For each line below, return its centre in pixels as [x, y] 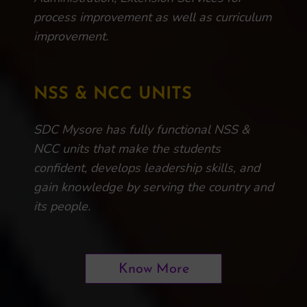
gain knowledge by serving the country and [153, 187]
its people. [62, 206]
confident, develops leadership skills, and [147, 168]
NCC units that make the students [127, 149]
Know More [153, 269]
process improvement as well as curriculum [152, 17]
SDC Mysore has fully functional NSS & [142, 130]
